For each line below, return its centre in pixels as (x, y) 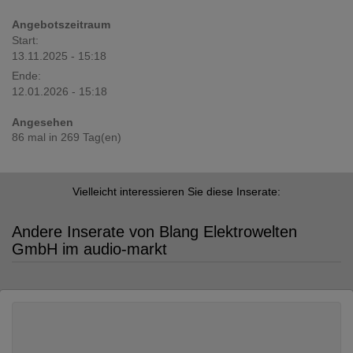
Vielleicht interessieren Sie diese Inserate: (176, 191)
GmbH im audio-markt (89, 249)
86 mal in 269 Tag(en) (67, 137)
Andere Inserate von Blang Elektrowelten (154, 232)
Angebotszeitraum (61, 24)
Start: (25, 40)
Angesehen (43, 122)
